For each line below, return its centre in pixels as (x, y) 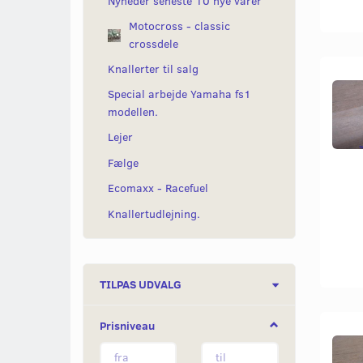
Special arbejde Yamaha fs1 (179, 94)
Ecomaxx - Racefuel (158, 188)
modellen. (133, 112)
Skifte (309, 283)
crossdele (154, 44)
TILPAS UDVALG (141, 284)
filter (306, 299)
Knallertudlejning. (154, 213)
